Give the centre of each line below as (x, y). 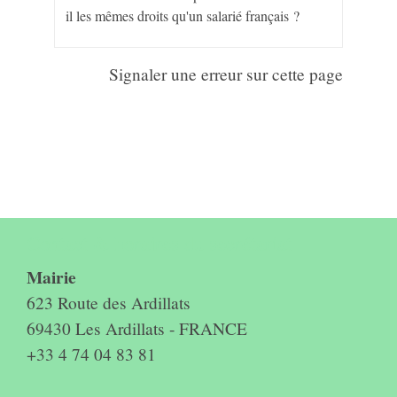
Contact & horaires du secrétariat (159, 242)
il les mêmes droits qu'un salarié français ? (183, 16)
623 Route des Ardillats (109, 302)
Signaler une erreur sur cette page (226, 74)
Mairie (51, 276)
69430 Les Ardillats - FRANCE (137, 328)
